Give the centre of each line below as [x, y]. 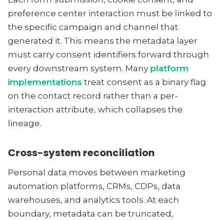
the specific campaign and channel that [93, 27]
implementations [45, 82]
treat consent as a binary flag [144, 82]
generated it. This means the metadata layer [103, 41]
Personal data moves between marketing [97, 172]
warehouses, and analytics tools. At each [94, 200]
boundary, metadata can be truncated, [91, 214]
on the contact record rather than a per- [93, 96]
